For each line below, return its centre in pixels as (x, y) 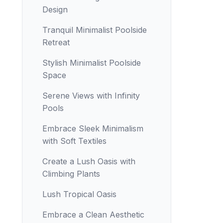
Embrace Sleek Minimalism (93, 128)
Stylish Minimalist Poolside (92, 63)
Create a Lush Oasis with (89, 161)
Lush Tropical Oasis (79, 194)
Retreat (56, 42)
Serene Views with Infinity (91, 96)
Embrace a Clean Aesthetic (93, 215)
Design (55, 9)
